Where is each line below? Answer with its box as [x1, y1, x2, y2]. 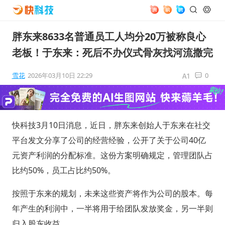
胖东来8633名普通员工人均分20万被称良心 [12, 30, 206, 43]
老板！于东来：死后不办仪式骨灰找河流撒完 [12, 46, 213, 59]
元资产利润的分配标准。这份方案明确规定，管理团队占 [12, 149, 213, 161]
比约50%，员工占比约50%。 [12, 164, 116, 176]
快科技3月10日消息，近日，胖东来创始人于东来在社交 [12, 119, 210, 131]
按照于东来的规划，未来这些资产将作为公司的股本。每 [12, 187, 213, 199]
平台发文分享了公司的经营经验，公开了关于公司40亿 [12, 134, 206, 146]
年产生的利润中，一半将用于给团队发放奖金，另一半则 [12, 202, 213, 214]
